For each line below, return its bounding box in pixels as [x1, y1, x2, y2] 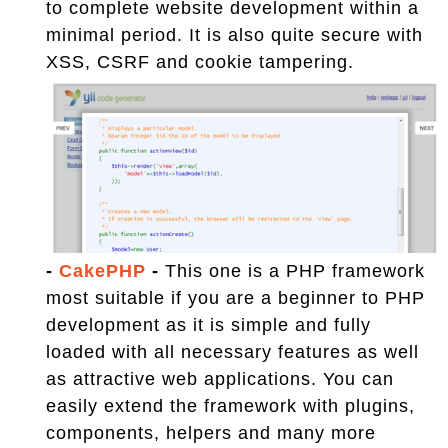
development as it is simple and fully [46, 314, 371, 335]
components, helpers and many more [46, 422, 376, 443]
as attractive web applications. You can [46, 368, 394, 389]
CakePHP [59, 260, 146, 281]
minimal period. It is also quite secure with [46, 25, 423, 46]
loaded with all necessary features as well [46, 341, 419, 362]
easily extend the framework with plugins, [46, 395, 415, 416]
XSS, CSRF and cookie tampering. [46, 52, 354, 73]
